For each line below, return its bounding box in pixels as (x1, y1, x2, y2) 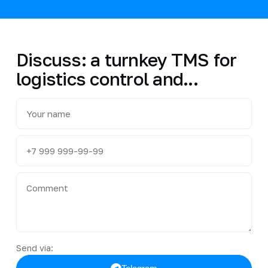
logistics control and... (16, 68, 198, 90)
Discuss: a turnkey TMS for (16, 48, 237, 71)
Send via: (16, 242, 53, 253)
